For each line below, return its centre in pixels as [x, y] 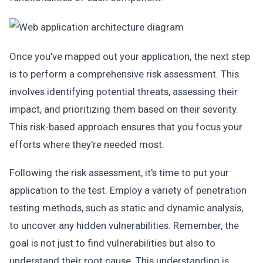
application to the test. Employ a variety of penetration [128, 190]
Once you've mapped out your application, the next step [130, 56]
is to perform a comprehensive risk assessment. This [124, 74]
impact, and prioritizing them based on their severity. [124, 109]
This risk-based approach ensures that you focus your [126, 127]
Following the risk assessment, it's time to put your [119, 173]
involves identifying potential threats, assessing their [124, 92]
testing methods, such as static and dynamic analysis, [126, 208]
